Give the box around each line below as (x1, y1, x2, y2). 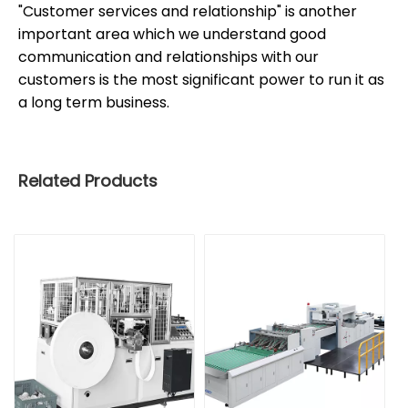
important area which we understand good (18, 23, 326, 45)
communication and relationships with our (18, 46, 319, 67)
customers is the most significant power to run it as (18, 68, 384, 90)
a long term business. (18, 91, 169, 113)
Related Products (18, 168, 158, 192)
